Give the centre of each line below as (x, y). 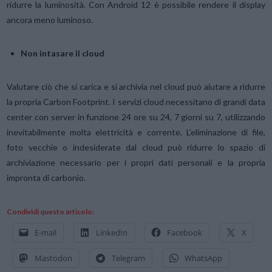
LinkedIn (112, 232)
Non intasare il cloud (63, 53)
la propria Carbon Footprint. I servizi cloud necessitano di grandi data (136, 101)
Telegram (129, 258)
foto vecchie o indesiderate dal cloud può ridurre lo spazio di (136, 147)
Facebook (185, 232)
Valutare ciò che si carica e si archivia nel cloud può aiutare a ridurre (136, 86)
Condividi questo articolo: (51, 211)
